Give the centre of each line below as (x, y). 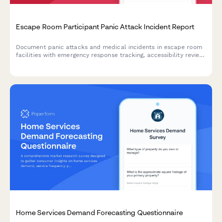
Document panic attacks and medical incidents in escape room (109, 47)
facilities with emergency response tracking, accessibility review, (111, 55)
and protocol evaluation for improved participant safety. (99, 63)
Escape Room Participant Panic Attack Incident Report (105, 26)
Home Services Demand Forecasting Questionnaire (99, 213)
